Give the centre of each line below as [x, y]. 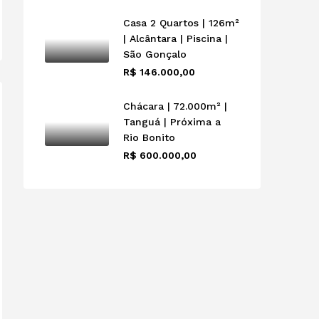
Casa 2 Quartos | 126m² [181, 22]
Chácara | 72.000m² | [175, 106]
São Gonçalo [155, 54]
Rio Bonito [149, 137]
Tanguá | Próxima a [172, 121]
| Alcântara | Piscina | [176, 38]
